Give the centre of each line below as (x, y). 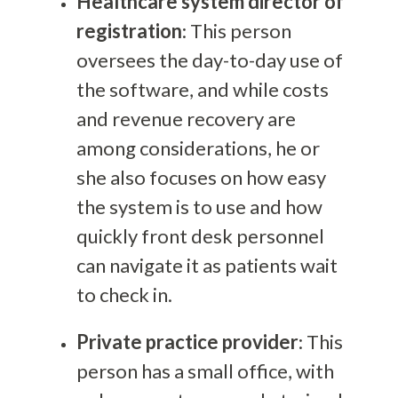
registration (129, 30)
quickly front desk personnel (200, 235)
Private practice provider (187, 341)
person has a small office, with (205, 370)
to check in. (124, 294)
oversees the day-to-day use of (209, 60)
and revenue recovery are (186, 118)
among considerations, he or (198, 147)
